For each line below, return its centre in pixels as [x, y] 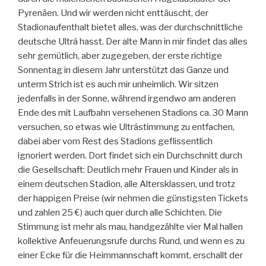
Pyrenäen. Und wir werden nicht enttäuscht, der [113, 13]
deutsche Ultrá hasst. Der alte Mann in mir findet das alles [133, 42]
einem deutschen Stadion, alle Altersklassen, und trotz [126, 184]
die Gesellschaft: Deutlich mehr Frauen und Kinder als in [128, 170]
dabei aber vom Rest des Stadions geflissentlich [115, 142]
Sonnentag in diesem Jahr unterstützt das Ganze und [123, 70]
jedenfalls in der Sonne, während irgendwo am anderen [127, 99]
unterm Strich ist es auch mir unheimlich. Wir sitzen [118, 85]
